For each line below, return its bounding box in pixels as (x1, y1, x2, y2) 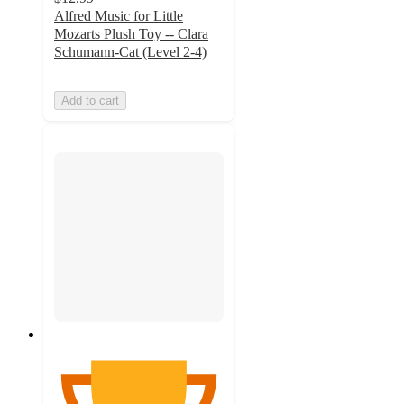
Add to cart (61, 94, 119, 108)
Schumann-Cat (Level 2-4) (54, 44, 207, 60)
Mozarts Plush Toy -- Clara (54, 26, 208, 42)
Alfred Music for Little (54, 8, 183, 24)
